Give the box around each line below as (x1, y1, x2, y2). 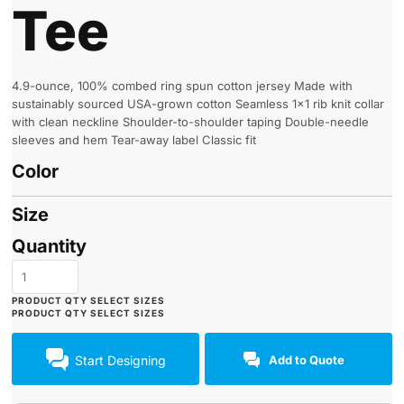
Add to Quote (269, 353, 345, 368)
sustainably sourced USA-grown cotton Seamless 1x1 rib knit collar (12, 96, 384, 111)
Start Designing (74, 352, 166, 368)
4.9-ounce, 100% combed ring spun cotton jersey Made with (12, 78, 353, 93)
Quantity (12, 235, 87, 258)
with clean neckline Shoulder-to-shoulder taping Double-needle (12, 115, 369, 129)
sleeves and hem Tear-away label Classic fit (12, 133, 256, 147)
